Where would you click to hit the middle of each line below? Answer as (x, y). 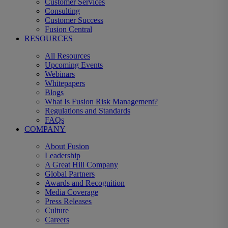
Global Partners (70, 174)
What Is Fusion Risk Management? (101, 101)
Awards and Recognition (85, 183)
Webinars (60, 74)
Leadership (63, 155)
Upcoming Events (74, 65)
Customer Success (74, 20)
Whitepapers (65, 83)
